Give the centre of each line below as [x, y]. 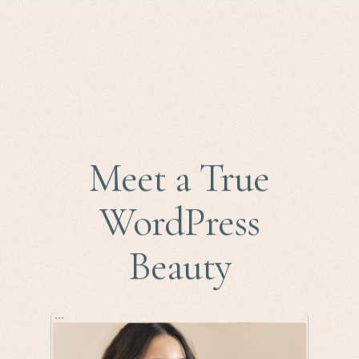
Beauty [179, 264]
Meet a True [179, 176]
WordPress [179, 220]
